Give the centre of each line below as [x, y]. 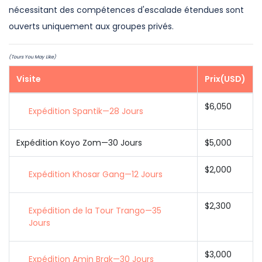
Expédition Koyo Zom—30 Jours [79, 143]
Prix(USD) [225, 79]
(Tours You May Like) [32, 57]
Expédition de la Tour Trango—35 [95, 211]
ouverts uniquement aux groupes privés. [91, 26]
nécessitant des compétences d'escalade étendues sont [126, 10]
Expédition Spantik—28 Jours [86, 111]
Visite [29, 79]
